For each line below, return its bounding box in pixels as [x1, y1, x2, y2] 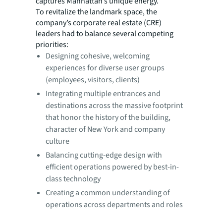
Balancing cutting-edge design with [46, 149, 162, 161]
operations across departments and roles [46, 199, 183, 210]
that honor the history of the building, [46, 111, 170, 123]
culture [46, 135, 69, 147]
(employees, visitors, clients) [46, 74, 140, 85]
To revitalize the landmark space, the [36, 6, 157, 17]
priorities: [36, 39, 70, 50]
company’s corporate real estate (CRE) [36, 17, 162, 28]
